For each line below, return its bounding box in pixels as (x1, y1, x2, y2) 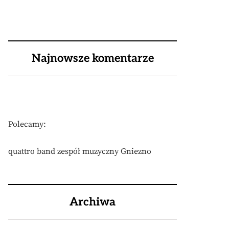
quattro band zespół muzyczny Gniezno (8, 146, 151, 156)
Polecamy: (8, 119, 46, 129)
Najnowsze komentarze (31, 52, 154, 65)
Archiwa (70, 195, 116, 209)
